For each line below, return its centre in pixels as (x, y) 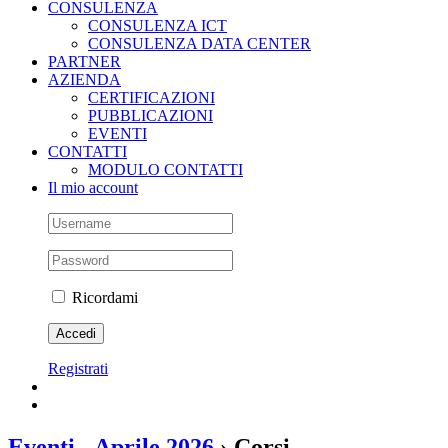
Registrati (78, 368)
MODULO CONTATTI (165, 169)
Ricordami (103, 297)
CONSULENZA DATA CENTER (199, 43)
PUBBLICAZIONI (150, 115)
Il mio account (93, 187)
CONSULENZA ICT (157, 25)
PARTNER (84, 61)
